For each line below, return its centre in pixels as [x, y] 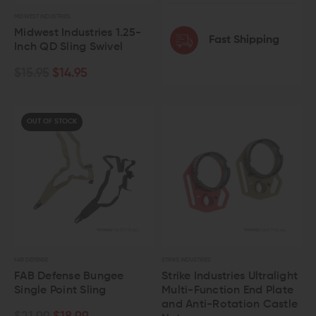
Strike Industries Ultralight [230, 276]
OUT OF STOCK [52, 121]
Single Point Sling [60, 291]
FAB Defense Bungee [69, 276]
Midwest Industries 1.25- [78, 33]
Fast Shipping [244, 40]
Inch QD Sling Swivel [68, 47]
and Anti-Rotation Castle [230, 305]
